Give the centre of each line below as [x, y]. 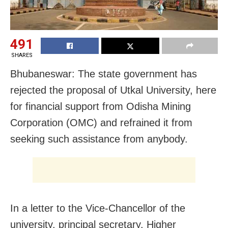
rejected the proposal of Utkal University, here [113, 90]
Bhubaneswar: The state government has [104, 74]
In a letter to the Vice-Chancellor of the [98, 208]
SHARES [22, 55]
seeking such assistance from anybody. [99, 139]
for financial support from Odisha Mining [101, 106]
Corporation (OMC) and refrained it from [101, 122]
